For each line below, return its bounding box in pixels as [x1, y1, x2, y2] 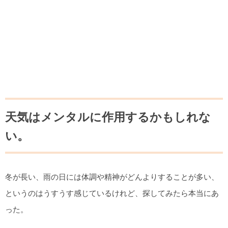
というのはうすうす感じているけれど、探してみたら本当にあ [5, 188, 219, 197]
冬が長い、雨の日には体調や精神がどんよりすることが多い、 [5, 172, 219, 181]
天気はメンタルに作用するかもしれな [5, 110, 211, 124]
